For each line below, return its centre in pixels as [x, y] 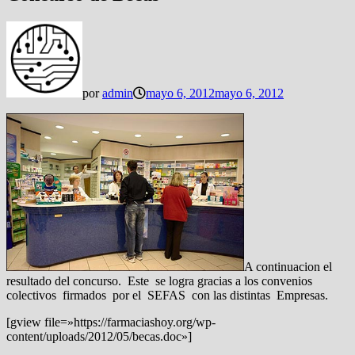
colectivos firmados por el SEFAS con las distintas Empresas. [167, 295]
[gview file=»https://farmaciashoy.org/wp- [111, 322]
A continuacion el [288, 266]
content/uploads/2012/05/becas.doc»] [99, 336]
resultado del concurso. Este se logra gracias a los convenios [159, 281]
